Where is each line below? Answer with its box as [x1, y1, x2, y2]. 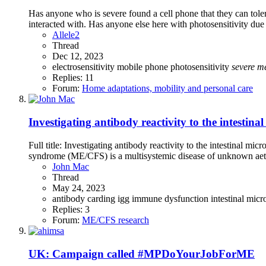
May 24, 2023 [52, 182, 105, 193]
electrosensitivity [52, 62, 117, 72]
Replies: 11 [52, 72, 94, 83]
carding [87, 193, 118, 204]
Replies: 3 [52, 204, 90, 214]
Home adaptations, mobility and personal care [82, 83, 253, 94]
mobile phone [117, 62, 170, 72]
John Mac [52, 161, 89, 172]
